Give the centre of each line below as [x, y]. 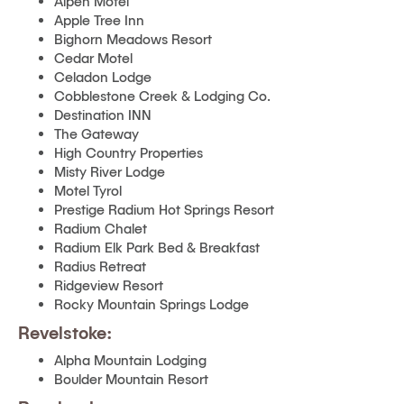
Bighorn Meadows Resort [133, 39]
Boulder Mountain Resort [131, 379]
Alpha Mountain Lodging [130, 360]
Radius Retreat [100, 266]
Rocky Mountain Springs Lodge [151, 304]
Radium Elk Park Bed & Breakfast [157, 247]
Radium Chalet [101, 228]
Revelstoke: [65, 332]
